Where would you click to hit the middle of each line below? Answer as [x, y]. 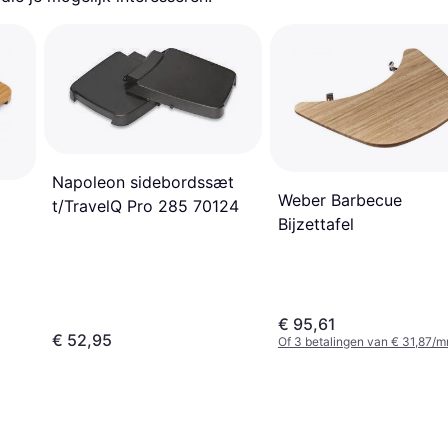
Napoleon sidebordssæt [143, 181]
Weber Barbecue [340, 200]
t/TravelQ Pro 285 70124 [145, 205]
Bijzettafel [316, 224]
